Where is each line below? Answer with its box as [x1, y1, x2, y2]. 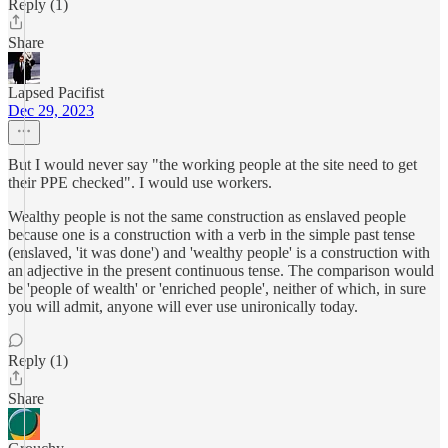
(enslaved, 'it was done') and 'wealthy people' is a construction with [8, 244, 430, 261]
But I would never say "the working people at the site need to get [8, 156, 417, 173]
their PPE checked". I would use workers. [8, 174, 272, 191]
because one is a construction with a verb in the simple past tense [8, 226, 415, 243]
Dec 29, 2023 [8, 102, 94, 119]
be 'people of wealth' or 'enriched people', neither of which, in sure [8, 280, 426, 297]
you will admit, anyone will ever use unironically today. [8, 298, 358, 315]
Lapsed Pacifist [8, 84, 104, 101]
